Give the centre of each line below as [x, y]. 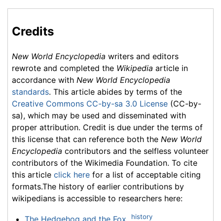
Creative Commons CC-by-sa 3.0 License [90, 104]
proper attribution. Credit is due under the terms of [107, 128]
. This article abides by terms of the [115, 92]
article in [170, 68]
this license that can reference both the [86, 139]
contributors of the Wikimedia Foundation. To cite [105, 163]
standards [30, 92]
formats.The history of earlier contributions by [98, 187]
